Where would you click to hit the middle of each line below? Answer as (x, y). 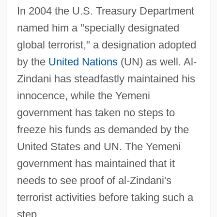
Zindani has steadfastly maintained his (106, 78)
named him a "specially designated (98, 28)
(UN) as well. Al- (157, 62)
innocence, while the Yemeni (83, 95)
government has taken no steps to (96, 112)
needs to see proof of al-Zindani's (94, 180)
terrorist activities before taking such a (105, 197)
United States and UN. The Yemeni (99, 146)
